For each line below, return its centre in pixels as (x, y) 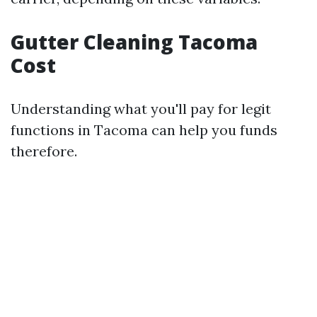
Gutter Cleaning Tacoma (134, 42)
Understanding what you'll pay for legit (141, 109)
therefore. (44, 151)
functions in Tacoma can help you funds (144, 130)
